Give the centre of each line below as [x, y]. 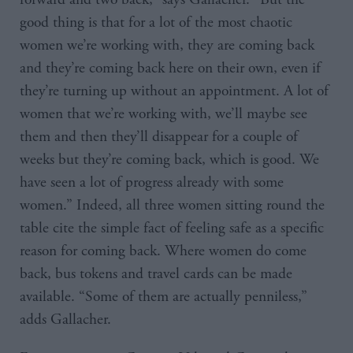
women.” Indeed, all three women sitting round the [172, 206]
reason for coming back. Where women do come [163, 251]
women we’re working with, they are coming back [167, 46]
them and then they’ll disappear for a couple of [159, 137]
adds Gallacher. [65, 320]
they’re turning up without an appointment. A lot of [174, 91]
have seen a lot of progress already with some [152, 183]
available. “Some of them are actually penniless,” [163, 297]
